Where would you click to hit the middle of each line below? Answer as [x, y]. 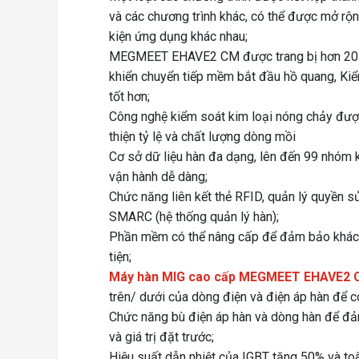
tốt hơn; [129, 97]
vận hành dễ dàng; [158, 177]
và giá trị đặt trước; [161, 337]
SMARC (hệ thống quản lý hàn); [194, 217]
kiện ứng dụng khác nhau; [178, 37]
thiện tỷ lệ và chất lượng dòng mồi [202, 137]
